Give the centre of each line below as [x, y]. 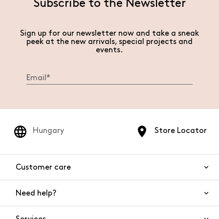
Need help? [36, 193]
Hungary [48, 131]
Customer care [43, 167]
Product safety [109, 213]
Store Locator [181, 131]
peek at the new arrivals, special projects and [109, 42]
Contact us [109, 196]
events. [109, 50]
